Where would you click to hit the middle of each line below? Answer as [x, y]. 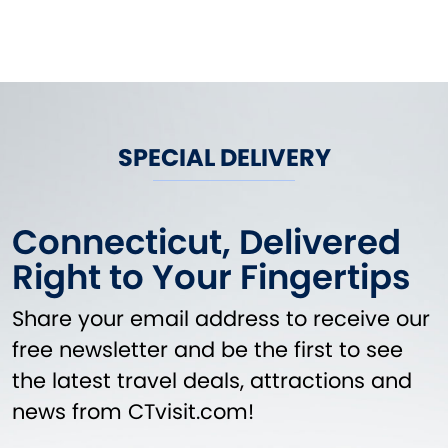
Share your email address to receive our [221, 319]
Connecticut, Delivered [206, 242]
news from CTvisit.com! [133, 412]
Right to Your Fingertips [211, 277]
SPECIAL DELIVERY [224, 158]
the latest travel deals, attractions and [212, 381]
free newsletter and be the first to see [207, 350]
